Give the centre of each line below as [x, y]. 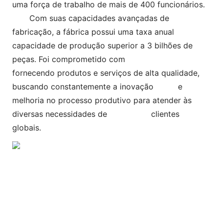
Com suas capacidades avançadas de [98, 18]
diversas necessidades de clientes [96, 114]
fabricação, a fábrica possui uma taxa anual [94, 32]
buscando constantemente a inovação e [97, 87]
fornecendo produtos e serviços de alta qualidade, [106, 73]
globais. [27, 128]
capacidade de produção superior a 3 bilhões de [102, 46]
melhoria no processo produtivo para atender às [102, 100]
